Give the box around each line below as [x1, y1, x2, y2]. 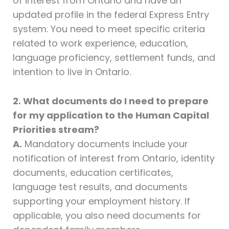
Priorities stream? [12, 123, 99, 136]
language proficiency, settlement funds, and [12, 51, 215, 64]
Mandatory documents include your [21, 138, 188, 150]
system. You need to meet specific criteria [12, 22, 205, 36]
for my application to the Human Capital [12, 109, 209, 122]
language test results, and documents [12, 180, 188, 193]
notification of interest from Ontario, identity [12, 152, 215, 165]
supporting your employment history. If [12, 195, 190, 208]
